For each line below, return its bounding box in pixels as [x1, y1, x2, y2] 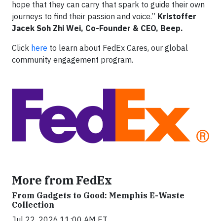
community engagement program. [12, 55, 133, 65]
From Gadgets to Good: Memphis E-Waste [12, 190, 184, 201]
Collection [12, 200, 54, 210]
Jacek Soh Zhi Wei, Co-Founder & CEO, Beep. [12, 23, 183, 34]
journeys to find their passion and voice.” [12, 11, 157, 22]
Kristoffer [157, 11, 196, 22]
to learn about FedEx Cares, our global [47, 43, 188, 53]
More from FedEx [12, 173, 112, 188]
